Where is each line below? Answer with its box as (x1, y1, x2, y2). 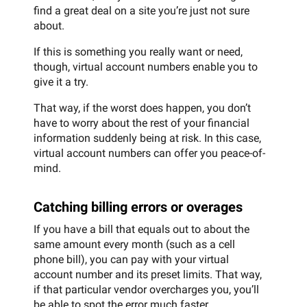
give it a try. (34, 75, 88, 88)
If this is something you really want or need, (34, 45, 243, 58)
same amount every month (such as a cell (34, 237, 235, 251)
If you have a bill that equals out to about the (34, 222, 249, 236)
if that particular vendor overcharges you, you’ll (34, 282, 259, 296)
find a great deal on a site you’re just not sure (34, 3, 249, 17)
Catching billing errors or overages (34, 198, 243, 215)
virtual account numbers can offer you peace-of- (34, 146, 265, 160)
